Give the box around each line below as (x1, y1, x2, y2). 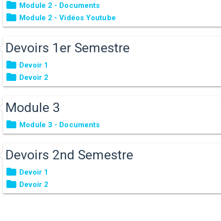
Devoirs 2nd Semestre (5, 147, 134, 162)
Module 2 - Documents (19, 1, 100, 10)
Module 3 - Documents (19, 120, 100, 129)
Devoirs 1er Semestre (5, 40, 130, 55)
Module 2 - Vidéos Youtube (19, 13, 116, 22)
